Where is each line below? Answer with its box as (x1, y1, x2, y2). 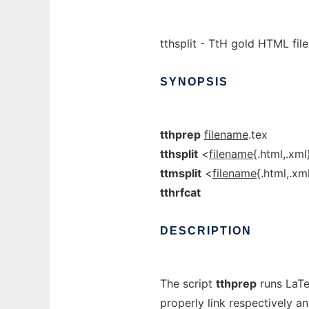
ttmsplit (160, 166, 201, 180)
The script (160, 277, 216, 290)
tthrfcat (160, 186, 201, 199)
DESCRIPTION (160, 225, 252, 237)
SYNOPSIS (160, 76, 228, 88)
